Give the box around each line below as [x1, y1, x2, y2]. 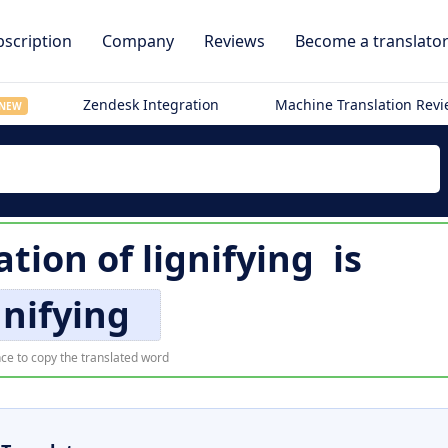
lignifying [142, 234, 314, 283]
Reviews [204, 30, 265, 52]
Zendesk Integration [83, 95, 220, 114]
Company [102, 30, 174, 52]
